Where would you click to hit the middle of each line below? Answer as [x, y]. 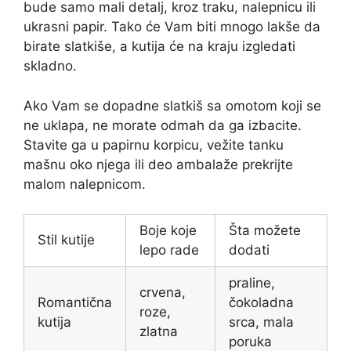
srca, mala [261, 322]
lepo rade [169, 250]
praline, [252, 283]
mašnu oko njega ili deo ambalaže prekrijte [158, 164]
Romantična [75, 303]
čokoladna [261, 303]
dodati [249, 250]
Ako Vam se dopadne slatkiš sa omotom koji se [172, 105]
